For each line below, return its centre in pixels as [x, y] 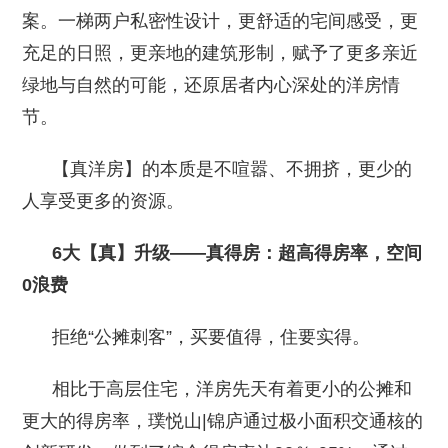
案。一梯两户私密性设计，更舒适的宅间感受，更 [220, 20]
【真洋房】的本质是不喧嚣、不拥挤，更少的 [217, 168]
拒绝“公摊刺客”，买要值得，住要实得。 [196, 336]
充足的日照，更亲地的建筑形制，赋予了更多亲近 [220, 52]
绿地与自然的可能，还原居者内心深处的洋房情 [211, 84]
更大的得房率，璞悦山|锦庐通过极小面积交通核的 [223, 420]
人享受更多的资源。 [103, 200]
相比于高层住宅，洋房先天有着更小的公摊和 [217, 388]
